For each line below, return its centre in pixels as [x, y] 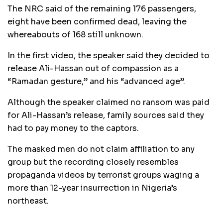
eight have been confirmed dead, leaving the [97, 21]
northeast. [28, 201]
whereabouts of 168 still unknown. [75, 34]
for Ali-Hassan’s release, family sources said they [106, 115]
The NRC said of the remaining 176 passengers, [102, 8]
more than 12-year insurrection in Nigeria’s [92, 188]
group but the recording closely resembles [93, 162]
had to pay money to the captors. [73, 128]
